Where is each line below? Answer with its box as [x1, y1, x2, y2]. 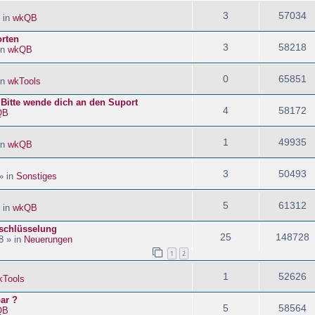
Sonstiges [16, 170, 57, 181]
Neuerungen [24, 233, 72, 245]
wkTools [8, 75, 41, 86]
